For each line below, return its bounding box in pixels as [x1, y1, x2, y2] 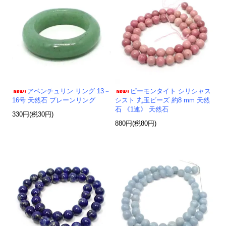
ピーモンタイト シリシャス [130, 88, 211, 95]
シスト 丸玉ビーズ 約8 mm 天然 [115, 97, 210, 104]
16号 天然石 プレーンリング [12, 97, 96, 104]
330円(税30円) [12, 111, 54, 119]
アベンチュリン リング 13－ [27, 88, 111, 95]
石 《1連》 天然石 [115, 106, 169, 114]
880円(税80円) [115, 120, 157, 128]
